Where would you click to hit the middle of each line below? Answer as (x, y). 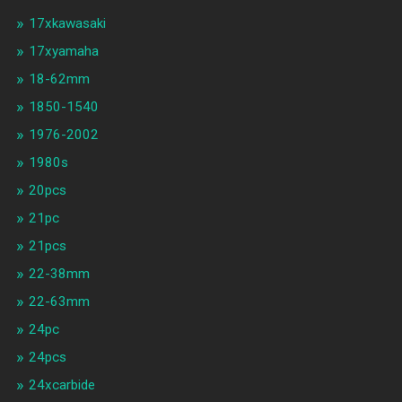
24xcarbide (61, 385)
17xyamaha (63, 52)
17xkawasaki (67, 24)
